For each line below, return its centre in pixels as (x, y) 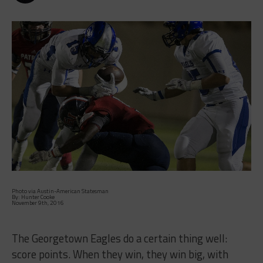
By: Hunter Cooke (33, 197)
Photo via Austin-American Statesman (60, 191)
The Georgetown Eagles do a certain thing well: (119, 238)
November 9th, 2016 (38, 203)
